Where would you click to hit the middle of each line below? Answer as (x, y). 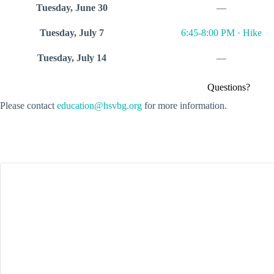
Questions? (229, 87)
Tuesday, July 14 (72, 58)
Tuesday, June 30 (72, 8)
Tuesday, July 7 (72, 33)
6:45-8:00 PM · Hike (221, 33)
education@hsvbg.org (99, 106)
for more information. (184, 106)
